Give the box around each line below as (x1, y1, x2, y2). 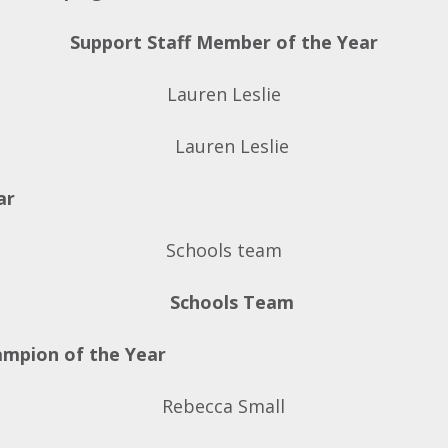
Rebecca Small (162, 394, 286, 418)
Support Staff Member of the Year (69, 30, 378, 54)
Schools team (165, 238, 282, 262)
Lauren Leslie (166, 82, 281, 106)
